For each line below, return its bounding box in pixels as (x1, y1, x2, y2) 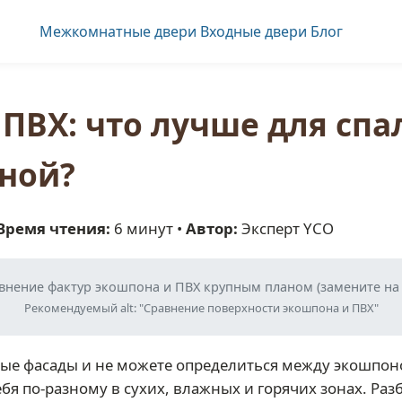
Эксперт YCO (238, 218, 334, 239)
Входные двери (200, 22, 307, 41)
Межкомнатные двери (39, 22, 197, 41)
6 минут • (110, 218, 186, 239)
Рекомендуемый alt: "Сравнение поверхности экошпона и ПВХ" (23, 300, 379, 316)
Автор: (186, 218, 238, 239)
